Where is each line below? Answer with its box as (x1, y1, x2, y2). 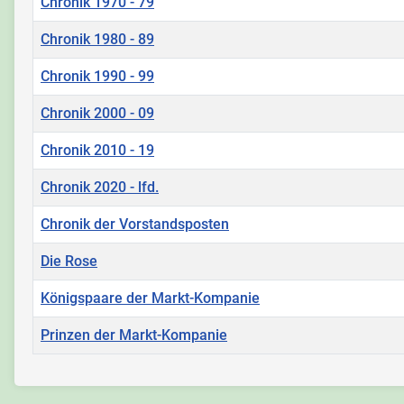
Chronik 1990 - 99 (41, 68, 154, 85)
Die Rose (41, 252, 97, 270)
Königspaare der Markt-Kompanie (41, 289, 260, 307)
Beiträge (32, 355, 84, 372)
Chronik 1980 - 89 (41, 31, 154, 48)
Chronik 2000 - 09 (41, 105, 154, 122)
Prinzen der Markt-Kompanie (41, 326, 227, 344)
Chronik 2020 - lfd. (41, 179, 159, 196)
